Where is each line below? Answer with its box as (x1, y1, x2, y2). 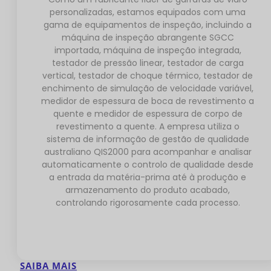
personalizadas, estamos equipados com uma (50, 6, 246, 19)
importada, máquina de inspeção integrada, (54, 44, 241, 57)
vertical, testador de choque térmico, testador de (42, 70, 253, 82)
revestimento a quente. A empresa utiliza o (56, 120, 240, 133)
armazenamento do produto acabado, (65, 184, 230, 197)
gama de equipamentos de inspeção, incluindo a (44, 19, 252, 31)
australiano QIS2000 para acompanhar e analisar (44, 146, 252, 158)
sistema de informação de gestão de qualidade (46, 133, 249, 146)
